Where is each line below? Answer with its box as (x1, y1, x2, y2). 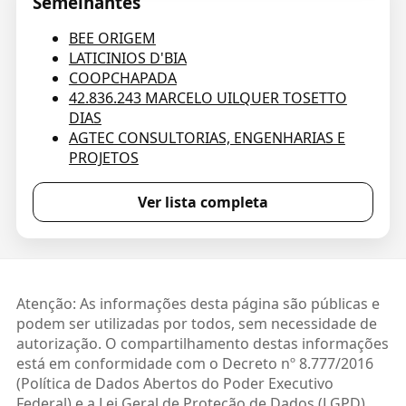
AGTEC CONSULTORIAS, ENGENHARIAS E (68, 128, 345, 149)
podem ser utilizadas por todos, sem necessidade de (15, 314, 377, 334)
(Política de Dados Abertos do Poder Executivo (15, 373, 333, 394)
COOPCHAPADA (68, 68, 177, 89)
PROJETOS (68, 148, 139, 169)
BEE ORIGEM (68, 28, 156, 49)
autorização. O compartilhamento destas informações (15, 333, 389, 354)
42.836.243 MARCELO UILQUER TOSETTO (68, 88, 347, 109)
